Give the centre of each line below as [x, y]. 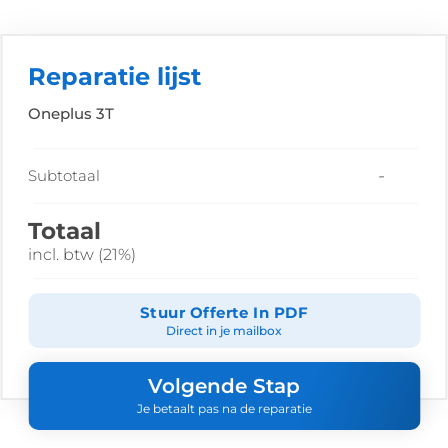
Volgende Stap [224, 385]
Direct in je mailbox [224, 331]
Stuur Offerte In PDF [224, 313]
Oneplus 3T [71, 114]
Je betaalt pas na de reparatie [224, 408]
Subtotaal [64, 176]
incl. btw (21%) [82, 255]
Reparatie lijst [115, 77]
